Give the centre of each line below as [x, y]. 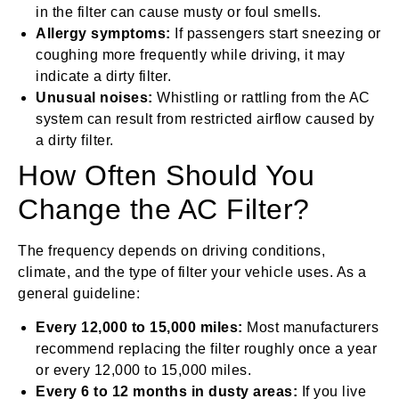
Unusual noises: [94, 97]
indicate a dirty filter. [103, 76]
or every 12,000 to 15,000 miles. [143, 370]
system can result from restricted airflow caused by [205, 118]
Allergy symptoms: [103, 33]
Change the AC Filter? [164, 209]
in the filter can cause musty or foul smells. [179, 12]
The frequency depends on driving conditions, [171, 250]
